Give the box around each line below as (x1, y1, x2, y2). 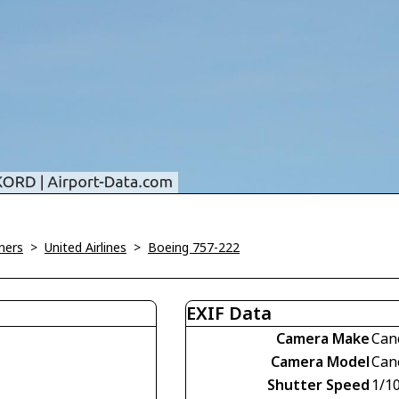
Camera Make (276, 329, 370, 349)
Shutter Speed (267, 375, 370, 395)
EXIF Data (186, 301, 272, 326)
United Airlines (45, 239, 126, 256)
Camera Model (271, 352, 370, 372)
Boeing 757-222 (148, 239, 240, 256)
